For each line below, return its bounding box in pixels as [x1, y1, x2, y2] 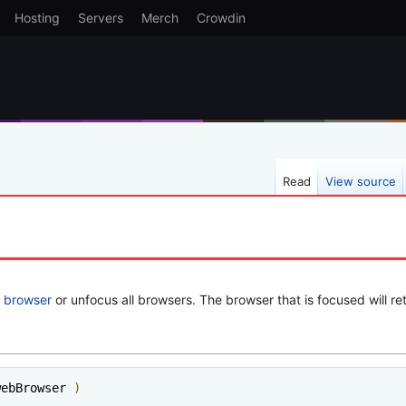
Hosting [14, 10, 60, 25]
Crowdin [197, 10, 246, 25]
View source [325, 174, 397, 189]
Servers [78, 10, 123, 25]
